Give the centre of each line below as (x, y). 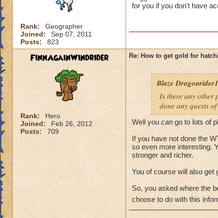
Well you (146, 122)
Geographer (64, 26)
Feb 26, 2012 (72, 124)
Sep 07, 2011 (72, 34)
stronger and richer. (163, 155)
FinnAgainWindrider (69, 58)
